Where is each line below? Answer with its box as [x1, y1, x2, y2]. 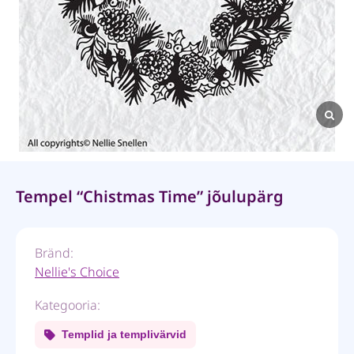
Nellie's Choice [35, 263, 119, 281]
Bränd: [35, 244, 73, 262]
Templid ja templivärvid [62, 328, 186, 341]
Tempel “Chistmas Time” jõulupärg [16, 186, 284, 207]
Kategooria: [35, 296, 100, 314]
